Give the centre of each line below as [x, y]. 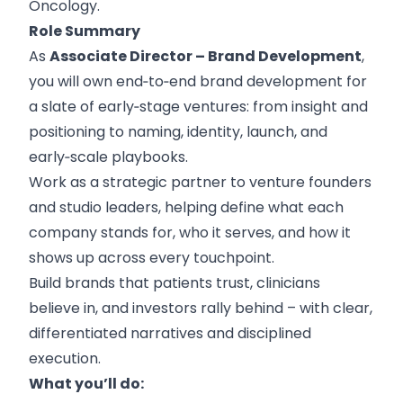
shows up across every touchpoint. [152, 258]
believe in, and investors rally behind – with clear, [201, 308]
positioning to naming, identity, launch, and [178, 132]
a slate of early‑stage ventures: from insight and [198, 107]
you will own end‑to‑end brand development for [198, 81]
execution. [65, 358]
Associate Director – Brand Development [206, 56]
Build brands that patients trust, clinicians [175, 283]
